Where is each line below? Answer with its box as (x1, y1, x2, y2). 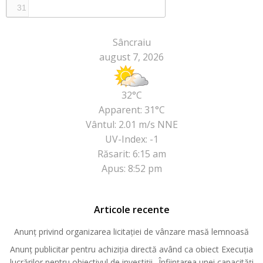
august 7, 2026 (99, 50, 164, 64)
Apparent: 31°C (98, 103, 165, 117)
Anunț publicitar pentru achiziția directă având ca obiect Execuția (10, 244, 253, 255)
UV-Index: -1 (104, 133, 159, 146)
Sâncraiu (112, 36, 151, 49)
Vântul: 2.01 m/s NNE (85, 118, 178, 131)
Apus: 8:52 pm (101, 162, 162, 176)
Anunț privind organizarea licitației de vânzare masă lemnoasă (14, 226, 249, 238)
